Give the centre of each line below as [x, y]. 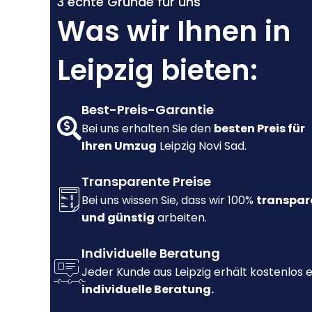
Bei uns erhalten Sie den [148, 129]
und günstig [118, 218]
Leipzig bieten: [157, 71]
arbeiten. [181, 218]
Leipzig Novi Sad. [202, 146]
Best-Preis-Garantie [148, 110]
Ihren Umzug [119, 146]
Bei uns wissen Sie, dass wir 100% [169, 201]
